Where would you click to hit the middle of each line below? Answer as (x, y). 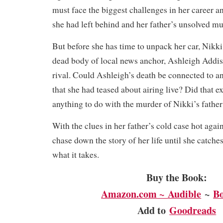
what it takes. (77, 154)
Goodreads (193, 210)
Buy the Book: (177, 177)
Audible (185, 194)
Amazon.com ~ (135, 194)
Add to (154, 210)
